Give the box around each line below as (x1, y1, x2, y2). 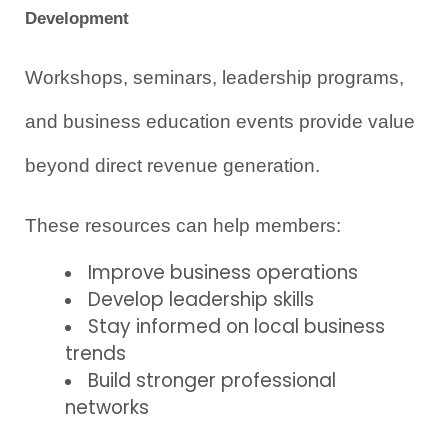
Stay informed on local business (88, 312, 385, 340)
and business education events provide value (25, 110, 415, 132)
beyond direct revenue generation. (25, 154, 320, 176)
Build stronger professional (88, 366, 336, 394)
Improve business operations (88, 258, 358, 286)
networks (65, 393, 149, 421)
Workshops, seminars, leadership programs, (25, 66, 404, 88)
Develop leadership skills (88, 285, 314, 313)
